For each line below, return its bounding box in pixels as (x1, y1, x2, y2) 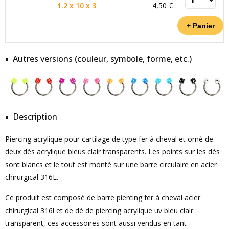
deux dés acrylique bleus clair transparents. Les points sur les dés (5, 147, 220, 156)
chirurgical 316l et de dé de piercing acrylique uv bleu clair (5, 205, 193, 215)
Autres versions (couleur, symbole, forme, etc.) (13, 53, 192, 64)
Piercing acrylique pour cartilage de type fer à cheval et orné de (5, 134, 213, 144)
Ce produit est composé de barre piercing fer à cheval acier (5, 193, 200, 202)
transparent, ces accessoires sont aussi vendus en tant (5, 218, 187, 228)
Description (13, 111, 57, 122)
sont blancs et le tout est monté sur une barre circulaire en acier (5, 159, 217, 169)
